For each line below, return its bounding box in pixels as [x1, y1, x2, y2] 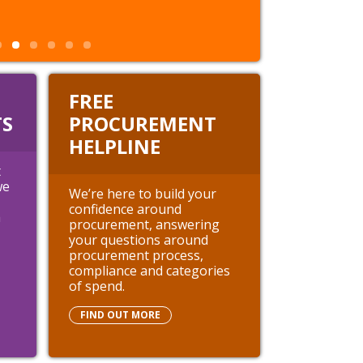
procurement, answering [68, 215, 220, 233]
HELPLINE [68, 132, 160, 160]
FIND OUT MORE [79, 307, 160, 322]
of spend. [68, 276, 125, 295]
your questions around [68, 230, 208, 249]
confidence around [68, 199, 181, 218]
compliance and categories [68, 261, 230, 280]
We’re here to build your [68, 184, 216, 203]
